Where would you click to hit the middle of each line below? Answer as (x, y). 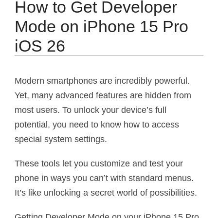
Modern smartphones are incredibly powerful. (102, 81)
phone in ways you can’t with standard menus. (104, 178)
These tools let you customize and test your (99, 163)
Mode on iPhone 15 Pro (101, 26)
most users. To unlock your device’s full (91, 110)
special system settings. (61, 139)
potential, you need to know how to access (97, 124)
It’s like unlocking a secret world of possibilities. (106, 192)
